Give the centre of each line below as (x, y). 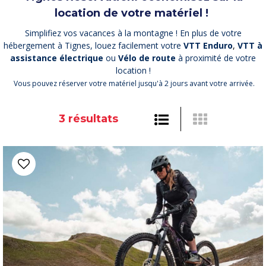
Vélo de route (147, 58)
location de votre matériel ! (133, 13)
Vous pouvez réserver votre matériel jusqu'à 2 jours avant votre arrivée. (133, 83)
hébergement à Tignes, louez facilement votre (94, 45)
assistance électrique (57, 58)
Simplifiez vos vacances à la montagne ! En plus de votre (133, 33)
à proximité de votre (217, 58)
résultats (92, 118)
